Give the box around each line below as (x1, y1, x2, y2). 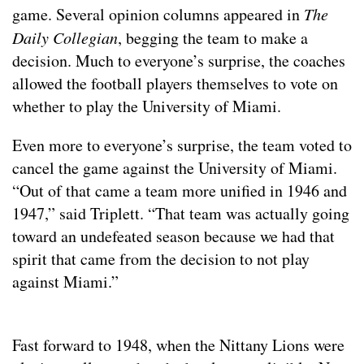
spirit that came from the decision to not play (12, 247, 310, 270)
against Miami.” (12, 270, 119, 292)
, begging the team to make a (118, 26, 308, 49)
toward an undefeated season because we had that (12, 224, 335, 247)
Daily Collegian (12, 26, 118, 48)
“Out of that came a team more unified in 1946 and (12, 179, 347, 201)
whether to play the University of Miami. (12, 94, 281, 117)
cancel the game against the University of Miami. (12, 156, 337, 179)
